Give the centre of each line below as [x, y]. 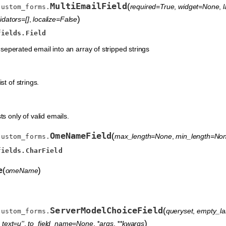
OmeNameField [81, 135]
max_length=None [143, 136]
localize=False [55, 19]
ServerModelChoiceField [106, 210]
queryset [179, 211]
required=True [152, 6]
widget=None [199, 6]
